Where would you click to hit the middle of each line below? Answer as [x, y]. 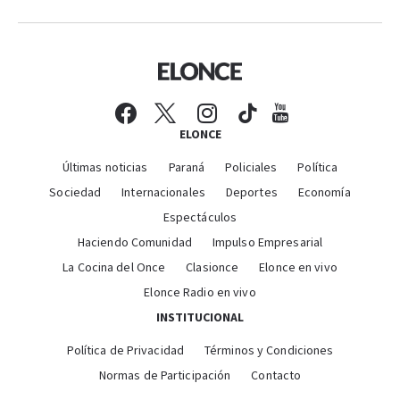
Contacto [276, 375]
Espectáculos [200, 217]
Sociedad [75, 192]
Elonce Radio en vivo [200, 292]
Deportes [251, 192]
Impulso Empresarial [267, 242]
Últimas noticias [105, 167]
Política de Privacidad [125, 350]
